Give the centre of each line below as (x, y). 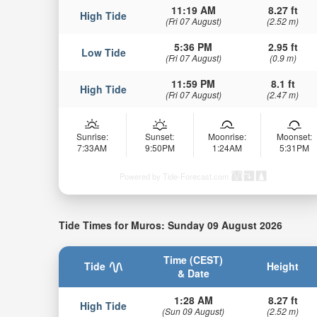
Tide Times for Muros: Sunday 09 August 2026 (170, 225)
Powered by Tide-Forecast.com (174, 176)
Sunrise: (92, 136)
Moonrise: (227, 136)
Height (283, 266)
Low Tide (103, 52)
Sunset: (160, 136)
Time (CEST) (194, 260)
